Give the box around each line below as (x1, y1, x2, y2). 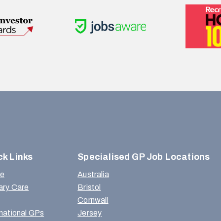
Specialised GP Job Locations (77, 152, 210, 162)
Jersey (77, 209, 102, 218)
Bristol (77, 183, 101, 192)
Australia (77, 170, 109, 179)
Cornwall (77, 196, 109, 205)
